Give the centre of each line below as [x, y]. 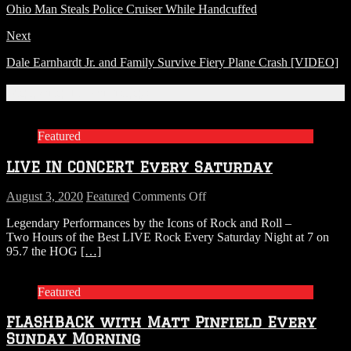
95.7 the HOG [43, 251]
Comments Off [169, 196]
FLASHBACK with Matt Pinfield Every [161, 322]
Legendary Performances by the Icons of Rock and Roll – [149, 223]
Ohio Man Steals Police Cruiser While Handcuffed [132, 9]
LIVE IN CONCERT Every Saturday [139, 166]
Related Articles [77, 92]
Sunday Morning [73, 338]
